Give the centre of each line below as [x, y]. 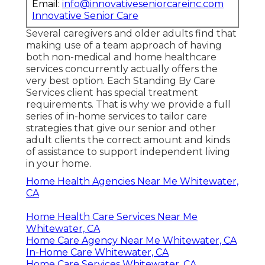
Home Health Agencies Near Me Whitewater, [132, 182]
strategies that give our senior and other [121, 128]
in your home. [59, 164]
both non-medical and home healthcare [121, 57]
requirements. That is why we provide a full [128, 105]
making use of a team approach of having [124, 46]
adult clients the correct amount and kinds [128, 140]
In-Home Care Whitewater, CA [97, 253]
